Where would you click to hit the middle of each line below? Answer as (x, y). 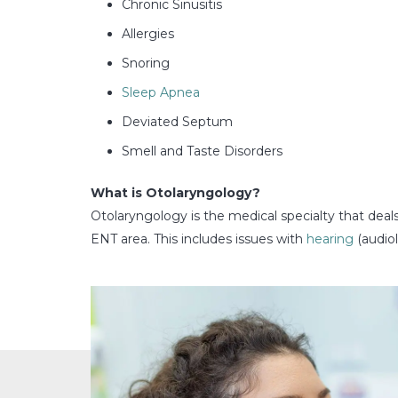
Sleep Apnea (161, 92)
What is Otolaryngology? (175, 192)
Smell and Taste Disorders (202, 151)
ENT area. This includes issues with (199, 239)
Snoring (146, 63)
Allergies (148, 33)
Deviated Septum (177, 121)
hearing (330, 239)
